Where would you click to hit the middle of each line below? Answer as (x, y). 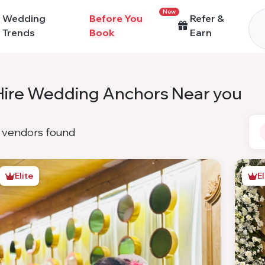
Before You (116, 18)
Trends (19, 33)
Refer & (207, 18)
